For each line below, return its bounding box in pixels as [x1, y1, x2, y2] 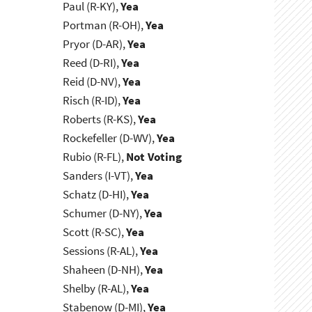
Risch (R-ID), [63, 93, 123, 109]
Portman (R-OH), [63, 17, 146, 33]
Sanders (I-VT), [63, 168, 136, 184]
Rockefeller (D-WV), [63, 130, 157, 146]
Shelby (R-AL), [63, 281, 132, 297]
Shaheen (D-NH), [63, 262, 146, 278]
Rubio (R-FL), [63, 149, 127, 165]
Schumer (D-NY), [63, 205, 145, 221]
